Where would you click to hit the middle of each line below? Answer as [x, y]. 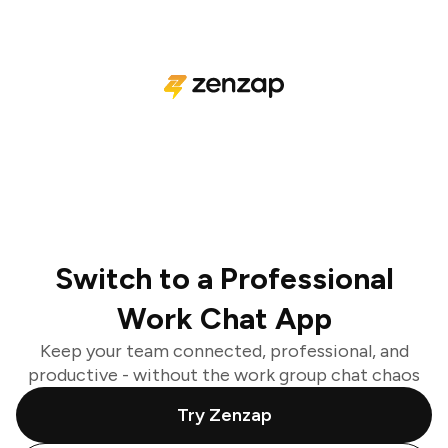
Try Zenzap [224, 415]
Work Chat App [224, 318]
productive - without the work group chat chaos [224, 375]
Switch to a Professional [224, 278]
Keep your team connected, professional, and [224, 351]
